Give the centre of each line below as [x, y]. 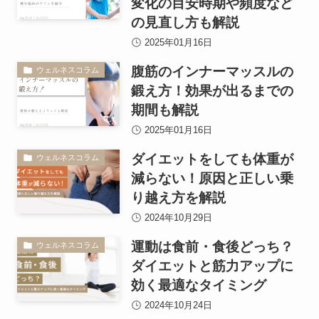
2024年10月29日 [177, 218]
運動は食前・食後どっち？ [212, 247]
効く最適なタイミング [198, 286]
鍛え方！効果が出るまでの [212, 91]
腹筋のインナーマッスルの [212, 72]
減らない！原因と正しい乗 [212, 179]
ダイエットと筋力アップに [212, 266]
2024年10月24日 [177, 306]
